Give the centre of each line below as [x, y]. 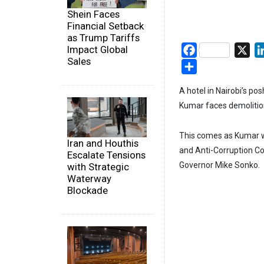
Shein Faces [93, 14]
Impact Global [98, 50]
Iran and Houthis [103, 143]
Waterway [89, 178]
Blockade [88, 190]
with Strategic [98, 166]
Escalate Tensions [106, 155]
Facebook [217, 49]
